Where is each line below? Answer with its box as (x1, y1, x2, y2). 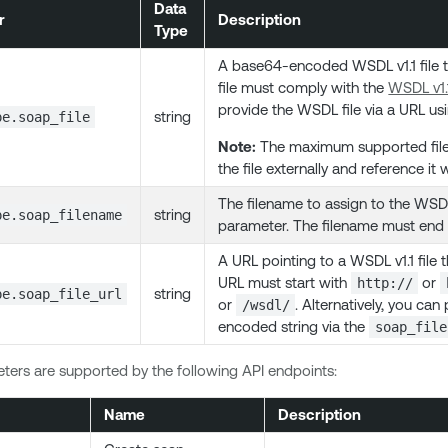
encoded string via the (218, 318, 370, 335)
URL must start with (218, 274, 352, 291)
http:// (356, 275, 413, 291)
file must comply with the (218, 79, 389, 96)
